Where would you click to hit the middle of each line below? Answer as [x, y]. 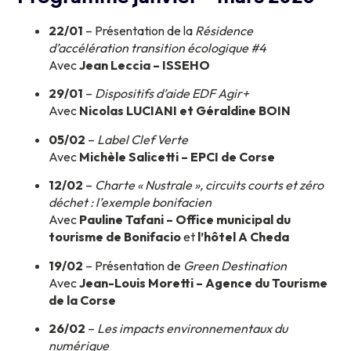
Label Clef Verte [143, 139]
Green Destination [235, 265]
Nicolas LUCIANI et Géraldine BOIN [185, 111]
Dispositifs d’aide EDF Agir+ [172, 94]
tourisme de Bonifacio [115, 237]
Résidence [224, 30]
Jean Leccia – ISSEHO [145, 65]
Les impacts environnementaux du [193, 328]
